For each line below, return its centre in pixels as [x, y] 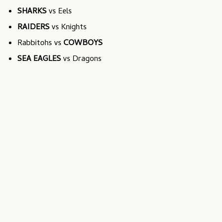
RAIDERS [33, 28]
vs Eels [59, 12]
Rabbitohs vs [40, 44]
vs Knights [68, 28]
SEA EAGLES [39, 60]
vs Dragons [81, 60]
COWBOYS [83, 44]
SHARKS [32, 12]
